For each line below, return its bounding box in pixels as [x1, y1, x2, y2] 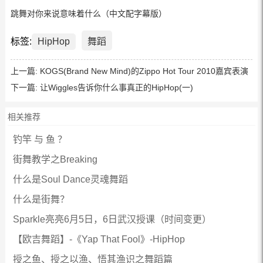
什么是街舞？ [12, 194, 69, 204]
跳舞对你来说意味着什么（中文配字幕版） [10, 9, 167, 18]
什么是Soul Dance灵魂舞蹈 [12, 174, 128, 184]
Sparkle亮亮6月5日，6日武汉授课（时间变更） [12, 214, 211, 224]
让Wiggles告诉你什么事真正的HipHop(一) [39, 83, 193, 92]
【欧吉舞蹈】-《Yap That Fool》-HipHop [12, 234, 185, 244]
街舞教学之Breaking [12, 154, 97, 164]
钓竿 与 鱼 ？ [12, 134, 67, 144]
